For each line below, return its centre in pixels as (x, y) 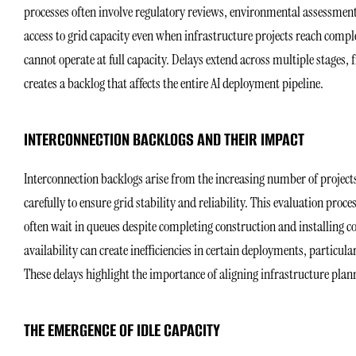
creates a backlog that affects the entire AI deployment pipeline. (174, 84)
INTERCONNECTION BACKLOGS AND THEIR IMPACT (164, 139)
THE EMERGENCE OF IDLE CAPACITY (122, 330)
